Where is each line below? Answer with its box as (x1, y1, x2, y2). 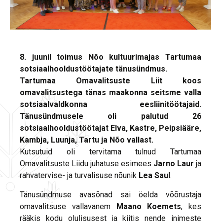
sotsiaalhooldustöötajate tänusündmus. (20, 64, 167, 74)
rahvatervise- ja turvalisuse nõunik (20, 170, 139, 180)
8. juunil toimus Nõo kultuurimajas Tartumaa (20, 52, 201, 62)
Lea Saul (139, 170, 170, 180)
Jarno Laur (153, 158, 194, 168)
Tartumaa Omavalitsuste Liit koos (20, 75, 201, 85)
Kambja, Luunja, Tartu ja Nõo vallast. (20, 135, 153, 145)
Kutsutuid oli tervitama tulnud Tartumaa (20, 147, 201, 156)
